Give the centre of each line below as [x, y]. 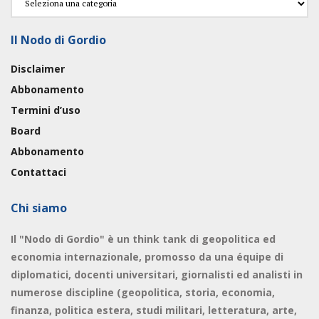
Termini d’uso [46, 110]
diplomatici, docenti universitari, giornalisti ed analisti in [157, 274]
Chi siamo [39, 208]
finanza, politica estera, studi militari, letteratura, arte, [154, 310]
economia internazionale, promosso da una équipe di [147, 256]
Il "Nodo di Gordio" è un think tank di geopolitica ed [143, 239]
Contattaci [38, 172]
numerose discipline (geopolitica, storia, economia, [143, 292]
